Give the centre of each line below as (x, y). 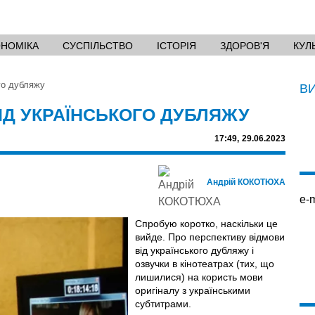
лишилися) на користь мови (199, 277)
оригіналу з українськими (192, 290)
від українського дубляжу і (194, 250)
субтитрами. (163, 303)
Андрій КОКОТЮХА (246, 182)
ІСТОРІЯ (176, 45)
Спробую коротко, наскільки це (206, 223)
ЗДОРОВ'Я (245, 45)
